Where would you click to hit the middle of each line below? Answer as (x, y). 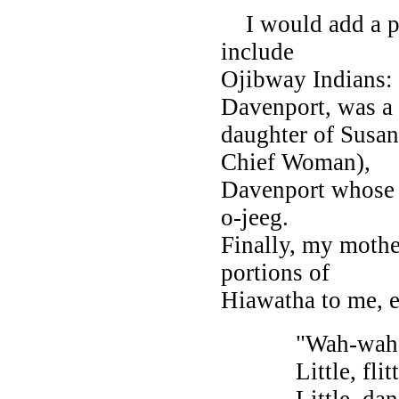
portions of (275, 272)
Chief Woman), (296, 162)
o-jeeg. (255, 217)
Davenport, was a (307, 106)
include (257, 51)
